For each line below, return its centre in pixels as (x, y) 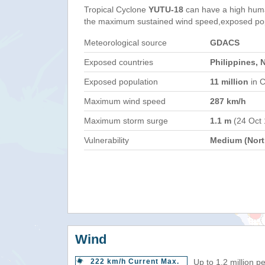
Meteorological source (125, 43)
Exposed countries (119, 62)
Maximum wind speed (125, 101)
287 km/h (228, 101)
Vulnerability (106, 140)
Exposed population (121, 82)
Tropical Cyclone (116, 9)
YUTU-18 (166, 9)
